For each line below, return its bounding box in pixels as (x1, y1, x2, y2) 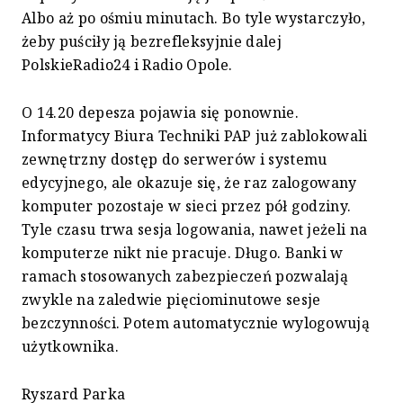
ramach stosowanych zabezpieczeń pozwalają (22, 266, 349, 287)
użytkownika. (22, 336, 119, 357)
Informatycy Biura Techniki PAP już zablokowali (22, 126, 368, 147)
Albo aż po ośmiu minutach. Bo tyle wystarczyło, (22, 8, 366, 29)
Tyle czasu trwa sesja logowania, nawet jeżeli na (22, 219, 368, 240)
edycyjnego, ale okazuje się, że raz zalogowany (22, 173, 357, 193)
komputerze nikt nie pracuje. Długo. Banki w (22, 243, 344, 264)
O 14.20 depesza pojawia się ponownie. (22, 103, 299, 123)
